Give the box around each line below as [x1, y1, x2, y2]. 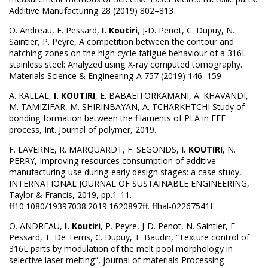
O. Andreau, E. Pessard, [9, 24, 102, 36]
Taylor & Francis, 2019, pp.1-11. [9, 189, 132, 201]
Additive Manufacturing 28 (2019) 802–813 [9, 4, 173, 16]
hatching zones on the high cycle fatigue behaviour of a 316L [9, 47, 246, 59]
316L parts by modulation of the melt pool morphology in [9, 243, 233, 255]
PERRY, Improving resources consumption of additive [9, 155, 216, 167]
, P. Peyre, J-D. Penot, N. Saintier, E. [100, 220, 237, 232]
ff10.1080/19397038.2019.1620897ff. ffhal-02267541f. [9, 200, 215, 212]
